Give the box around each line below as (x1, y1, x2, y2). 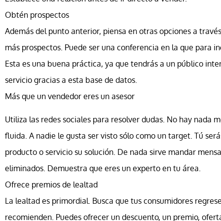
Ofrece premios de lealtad (5, 180, 98, 190)
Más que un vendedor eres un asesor (5, 91, 135, 101)
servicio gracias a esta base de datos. (5, 74, 137, 85)
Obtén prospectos (5, 9, 69, 20)
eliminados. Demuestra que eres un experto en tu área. (5, 163, 201, 174)
